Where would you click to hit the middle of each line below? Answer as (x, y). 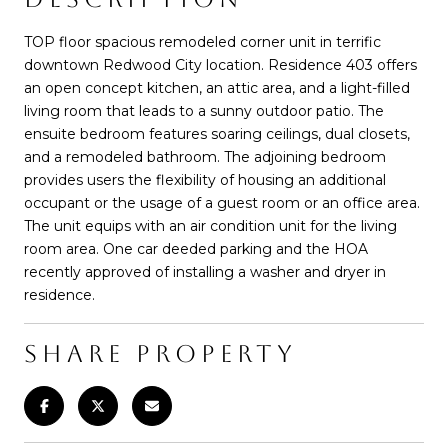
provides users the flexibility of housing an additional (205, 179)
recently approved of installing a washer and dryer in (205, 271)
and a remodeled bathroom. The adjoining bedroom (205, 156)
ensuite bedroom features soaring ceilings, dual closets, (217, 133)
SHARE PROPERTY (160, 353)
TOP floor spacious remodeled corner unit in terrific (202, 41)
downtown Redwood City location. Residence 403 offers (220, 64)
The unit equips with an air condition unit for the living (210, 225)
